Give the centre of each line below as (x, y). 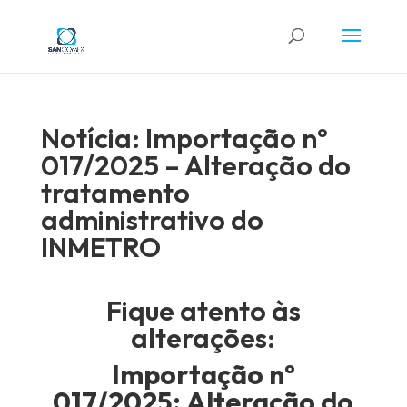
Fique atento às (203, 311)
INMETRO (100, 247)
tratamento (115, 193)
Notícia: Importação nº (184, 138)
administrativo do (152, 220)
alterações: (203, 338)
